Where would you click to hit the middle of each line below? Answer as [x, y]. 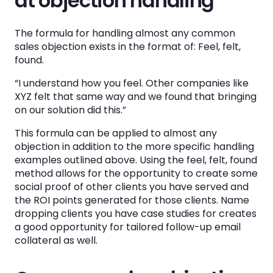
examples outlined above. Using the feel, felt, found [136, 160]
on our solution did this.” [72, 110]
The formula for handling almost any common [125, 33]
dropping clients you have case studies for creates [136, 214]
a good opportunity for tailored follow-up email [128, 227]
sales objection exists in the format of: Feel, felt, [128, 47]
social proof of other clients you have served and [132, 187]
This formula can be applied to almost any [116, 133]
